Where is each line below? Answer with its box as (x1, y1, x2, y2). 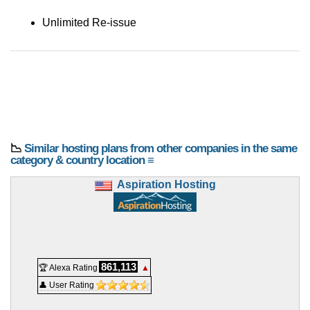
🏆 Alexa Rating (39, 263, 98, 273)
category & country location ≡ (10, 154, 154, 167)
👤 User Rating (39, 280, 96, 291)
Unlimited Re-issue (42, 17, 136, 29)
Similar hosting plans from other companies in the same (24, 142, 297, 156)
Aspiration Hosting (116, 179, 216, 191)
